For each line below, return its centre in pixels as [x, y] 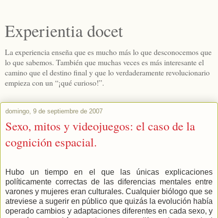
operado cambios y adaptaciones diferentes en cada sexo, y [109, 211]
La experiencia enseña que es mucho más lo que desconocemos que [108, 52]
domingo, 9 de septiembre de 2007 [54, 111]
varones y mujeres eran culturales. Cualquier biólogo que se [109, 191]
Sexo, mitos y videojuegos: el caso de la [100, 126]
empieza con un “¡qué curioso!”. [54, 82]
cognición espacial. [51, 142]
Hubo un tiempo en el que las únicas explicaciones [109, 172]
